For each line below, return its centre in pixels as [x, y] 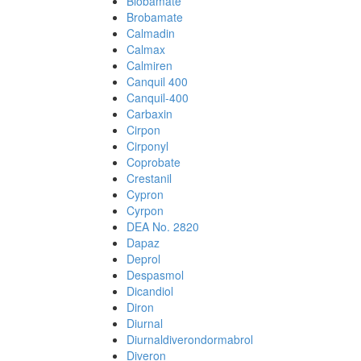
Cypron [145, 194]
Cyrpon [145, 210]
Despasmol [155, 275]
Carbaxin [149, 114]
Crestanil [149, 178]
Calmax [146, 49]
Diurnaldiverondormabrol [190, 339]
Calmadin [151, 33]
